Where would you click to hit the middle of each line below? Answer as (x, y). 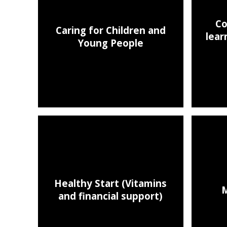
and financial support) (111, 196)
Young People (110, 43)
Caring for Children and (110, 30)
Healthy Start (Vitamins (111, 183)
